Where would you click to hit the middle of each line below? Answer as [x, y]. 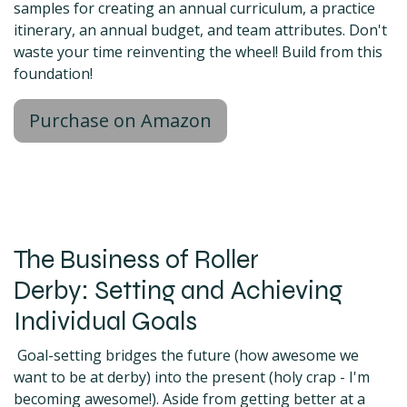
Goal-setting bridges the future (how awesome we [186, 356]
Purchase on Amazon [120, 121]
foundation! [57, 74]
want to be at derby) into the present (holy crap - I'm [192, 377]
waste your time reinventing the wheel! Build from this [198, 52]
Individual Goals [105, 322]
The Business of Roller [136, 260]
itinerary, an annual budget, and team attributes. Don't [200, 30]
